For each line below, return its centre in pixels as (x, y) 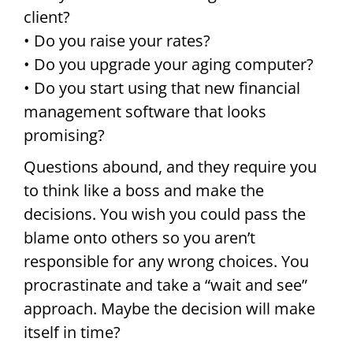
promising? (64, 136)
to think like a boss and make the (144, 191)
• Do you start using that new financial (162, 88)
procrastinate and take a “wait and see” (165, 285)
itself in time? (72, 333)
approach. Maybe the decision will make (169, 309)
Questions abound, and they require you (170, 167)
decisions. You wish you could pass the (165, 214)
